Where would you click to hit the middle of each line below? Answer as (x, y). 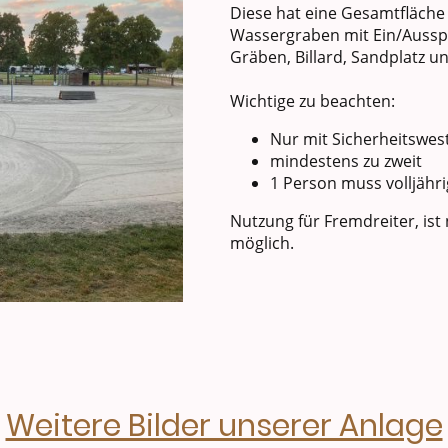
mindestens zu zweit (346, 160)
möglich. (264, 242)
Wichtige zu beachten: (312, 100)
